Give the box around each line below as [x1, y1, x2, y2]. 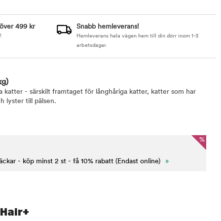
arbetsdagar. [76, 43, 107, 48]
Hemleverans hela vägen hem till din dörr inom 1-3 [76, 34, 198, 39]
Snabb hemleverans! [76, 23, 139, 31]
